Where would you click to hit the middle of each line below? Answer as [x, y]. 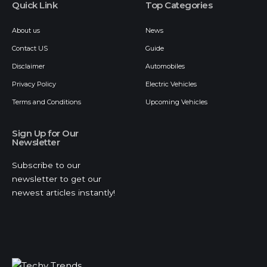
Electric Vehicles [171, 84]
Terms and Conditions [46, 102]
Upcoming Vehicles [176, 102]
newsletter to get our [57, 179]
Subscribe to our [46, 165]
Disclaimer [28, 66]
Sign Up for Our [45, 133]
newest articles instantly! [63, 193]
